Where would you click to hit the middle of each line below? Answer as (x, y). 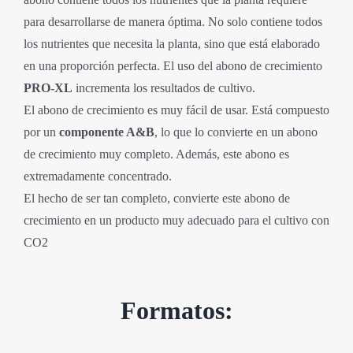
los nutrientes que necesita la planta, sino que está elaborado (171, 43)
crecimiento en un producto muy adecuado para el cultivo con (176, 220)
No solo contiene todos (265, 21)
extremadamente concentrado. (97, 176)
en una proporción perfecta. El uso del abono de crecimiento (173, 65)
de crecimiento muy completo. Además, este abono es (156, 154)
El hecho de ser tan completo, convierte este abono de (156, 198)
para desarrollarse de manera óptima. (115, 21)
